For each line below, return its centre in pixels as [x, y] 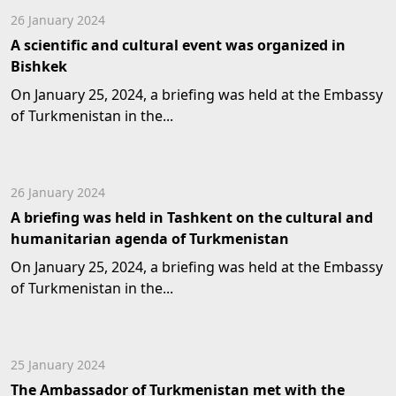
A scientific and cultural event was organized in [178, 45]
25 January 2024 [58, 365]
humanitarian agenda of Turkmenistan [150, 239]
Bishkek [39, 66]
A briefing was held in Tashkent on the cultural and [192, 217]
